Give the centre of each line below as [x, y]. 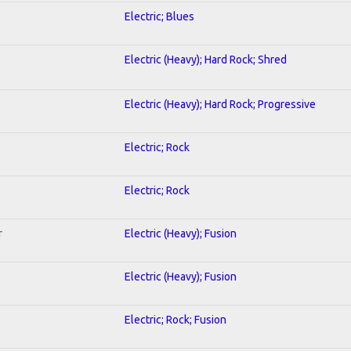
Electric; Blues [159, 16]
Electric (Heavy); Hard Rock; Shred [206, 59]
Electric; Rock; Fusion [175, 319]
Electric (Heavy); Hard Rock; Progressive [220, 104]
